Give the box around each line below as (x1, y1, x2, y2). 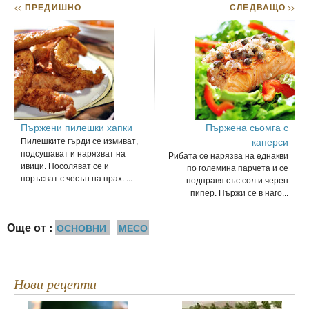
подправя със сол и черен (186, 173, 288, 186)
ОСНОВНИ (57, 220, 106, 235)
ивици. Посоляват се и (21, 159, 109, 171)
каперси (252, 134, 288, 148)
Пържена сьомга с (206, 119, 288, 134)
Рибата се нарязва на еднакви (168, 148, 288, 161)
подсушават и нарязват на (21, 146, 126, 159)
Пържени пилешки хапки (21, 119, 132, 134)
